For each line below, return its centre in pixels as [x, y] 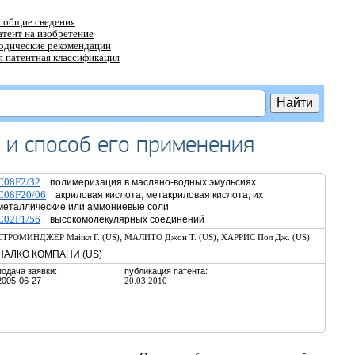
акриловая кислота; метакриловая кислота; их [154, 195]
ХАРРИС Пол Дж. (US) [265, 237]
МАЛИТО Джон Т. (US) [170, 237]
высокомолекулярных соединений [122, 219]
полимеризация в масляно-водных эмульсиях [148, 182]
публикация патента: [166, 271]
